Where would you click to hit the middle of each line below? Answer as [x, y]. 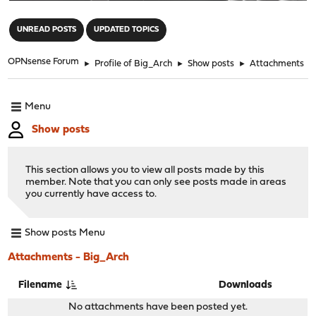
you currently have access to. [91, 194]
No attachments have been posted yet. [158, 307]
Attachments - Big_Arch [69, 257]
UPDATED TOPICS [127, 30]
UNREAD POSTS [47, 30]
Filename [42, 285]
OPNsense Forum [44, 61]
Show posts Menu [65, 233]
